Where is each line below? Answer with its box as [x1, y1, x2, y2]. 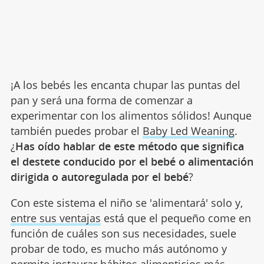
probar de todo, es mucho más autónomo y [10, 242, 227, 256]
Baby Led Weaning [142, 124, 235, 138]
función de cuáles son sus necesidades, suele [10, 226, 236, 241]
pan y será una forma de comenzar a [10, 93, 193, 108]
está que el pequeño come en [100, 211, 251, 226]
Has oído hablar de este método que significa [15, 139, 244, 154]
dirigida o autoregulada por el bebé [10, 170, 189, 184]
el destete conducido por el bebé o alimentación [10, 154, 253, 169]
